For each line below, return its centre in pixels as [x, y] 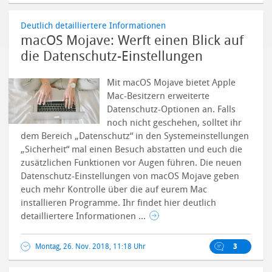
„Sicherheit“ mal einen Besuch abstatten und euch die [132, 149]
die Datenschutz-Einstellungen [112, 56]
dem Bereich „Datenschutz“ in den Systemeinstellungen [135, 136]
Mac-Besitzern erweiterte [158, 96]
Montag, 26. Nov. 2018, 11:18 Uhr [91, 246]
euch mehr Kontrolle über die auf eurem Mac [114, 189]
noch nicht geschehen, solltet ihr [175, 123]
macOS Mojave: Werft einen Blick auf [132, 41]
